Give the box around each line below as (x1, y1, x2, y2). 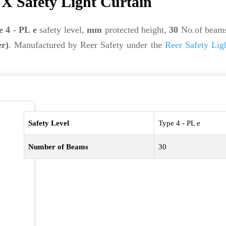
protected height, (102, 25, 169, 35)
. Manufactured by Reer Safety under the (8, 40, 165, 50)
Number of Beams (28, 143, 89, 151)
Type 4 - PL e (158, 119, 201, 127)
